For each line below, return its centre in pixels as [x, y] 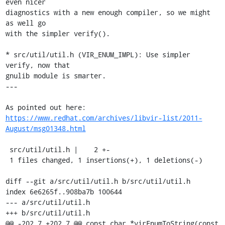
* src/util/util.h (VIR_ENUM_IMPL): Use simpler [98, 54]
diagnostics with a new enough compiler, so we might [108, 12]
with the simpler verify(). [58, 33]
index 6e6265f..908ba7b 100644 [64, 192]
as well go [25, 23]
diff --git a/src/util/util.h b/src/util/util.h [98, 181]
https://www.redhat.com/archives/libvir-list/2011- [104, 118]
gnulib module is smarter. [55, 76]
